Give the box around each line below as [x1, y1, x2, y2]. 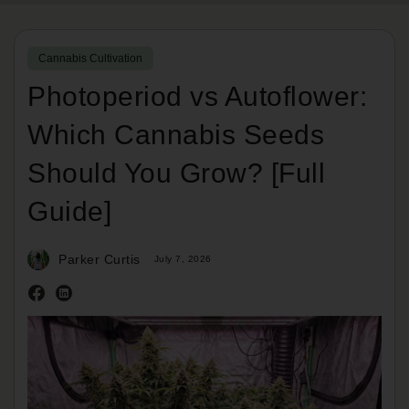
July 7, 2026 [153, 254, 212, 265]
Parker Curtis [58, 252, 141, 267]
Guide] [27, 196, 111, 227]
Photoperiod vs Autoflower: [27, 81, 367, 112]
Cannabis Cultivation [38, 51, 142, 65]
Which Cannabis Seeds [27, 120, 324, 151]
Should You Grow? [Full [27, 158, 325, 189]
